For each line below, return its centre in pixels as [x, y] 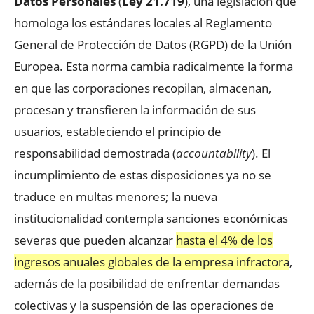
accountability [214, 153]
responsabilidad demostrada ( [95, 153]
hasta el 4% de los [224, 240]
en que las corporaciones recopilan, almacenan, [143, 88]
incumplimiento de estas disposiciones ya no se [143, 175]
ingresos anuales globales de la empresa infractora [152, 261]
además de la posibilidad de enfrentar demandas [147, 283]
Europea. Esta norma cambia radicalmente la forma [153, 66]
